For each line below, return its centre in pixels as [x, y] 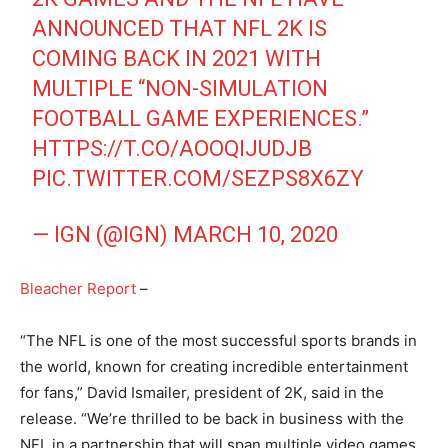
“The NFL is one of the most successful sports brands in [218, 340]
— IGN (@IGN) [103, 234]
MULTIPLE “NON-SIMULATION [180, 88]
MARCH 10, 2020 [256, 234]
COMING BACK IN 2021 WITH [177, 58]
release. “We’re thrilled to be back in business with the [212, 418]
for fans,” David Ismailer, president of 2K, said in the [202, 392]
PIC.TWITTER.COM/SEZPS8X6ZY [198, 178]
